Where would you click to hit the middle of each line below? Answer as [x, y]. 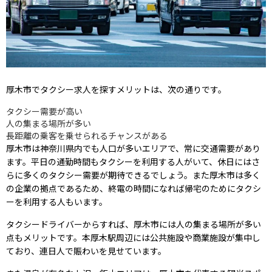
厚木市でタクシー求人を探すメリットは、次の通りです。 [116, 90]
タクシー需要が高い [44, 111]
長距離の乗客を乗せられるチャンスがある [87, 136]
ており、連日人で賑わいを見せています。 [86, 251]
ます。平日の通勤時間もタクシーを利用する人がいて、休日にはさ [133, 162]
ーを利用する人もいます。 [57, 202]
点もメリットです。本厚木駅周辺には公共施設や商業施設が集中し [133, 238]
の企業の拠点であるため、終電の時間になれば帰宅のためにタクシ [134, 189]
